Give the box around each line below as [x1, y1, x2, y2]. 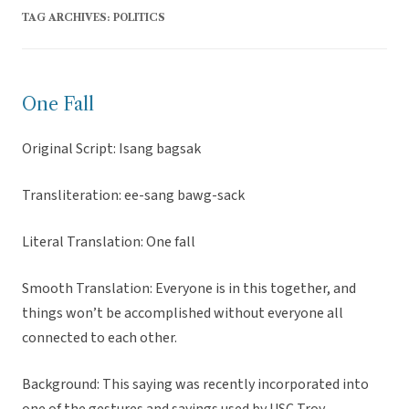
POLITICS [113, 11, 165, 25]
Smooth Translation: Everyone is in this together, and [22, 278, 356, 299]
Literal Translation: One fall [22, 232, 195, 253]
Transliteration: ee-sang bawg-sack [22, 185, 245, 206]
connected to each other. [22, 328, 177, 349]
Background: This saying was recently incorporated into [22, 374, 369, 395]
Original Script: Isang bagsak [22, 139, 201, 160]
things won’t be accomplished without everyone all [22, 303, 343, 324]
